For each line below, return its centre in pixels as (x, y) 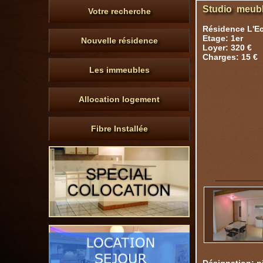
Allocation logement (119, 99)
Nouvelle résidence (119, 41)
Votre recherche (119, 11)
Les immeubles (119, 70)
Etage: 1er (223, 38)
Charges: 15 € (230, 57)
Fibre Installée (119, 129)
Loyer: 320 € (227, 48)
